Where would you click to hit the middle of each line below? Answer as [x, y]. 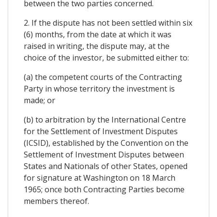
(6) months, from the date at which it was [98, 35]
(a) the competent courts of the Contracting [103, 77]
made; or [39, 101]
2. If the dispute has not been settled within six [108, 23]
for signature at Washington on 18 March [100, 178]
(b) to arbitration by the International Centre [105, 120]
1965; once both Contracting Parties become [104, 190]
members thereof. [56, 201]
